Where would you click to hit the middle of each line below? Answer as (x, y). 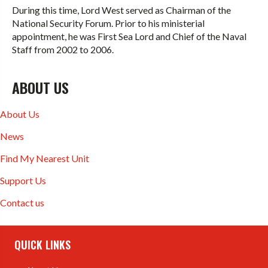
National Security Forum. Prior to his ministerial (108, 23)
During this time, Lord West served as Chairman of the (121, 10)
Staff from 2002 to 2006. (63, 50)
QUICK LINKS (42, 245)
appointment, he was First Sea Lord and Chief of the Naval (129, 36)
